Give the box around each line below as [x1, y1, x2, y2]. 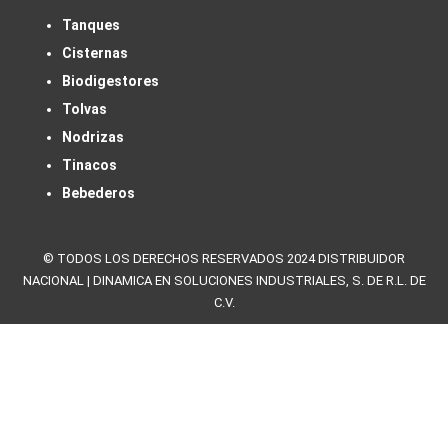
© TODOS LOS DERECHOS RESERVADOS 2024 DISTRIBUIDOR [43, 250, 405, 266]
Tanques [62, 16, 120, 33]
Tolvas [62, 100, 107, 117]
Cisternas [62, 44, 128, 61]
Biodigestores [62, 72, 159, 89]
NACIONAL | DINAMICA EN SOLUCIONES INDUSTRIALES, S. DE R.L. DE [22, 272, 426, 288]
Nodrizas [62, 128, 124, 145]
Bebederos [62, 184, 135, 201]
